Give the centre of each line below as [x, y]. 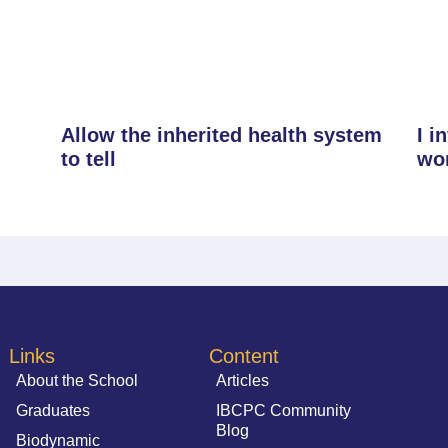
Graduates [53, 410]
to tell [88, 158]
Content [244, 355]
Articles [243, 380]
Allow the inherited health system [221, 134]
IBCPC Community [284, 410]
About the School [77, 380]
